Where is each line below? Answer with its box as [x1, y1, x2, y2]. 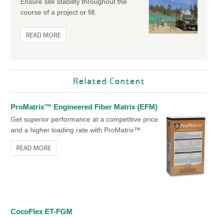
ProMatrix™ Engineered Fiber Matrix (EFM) [10, 103, 158, 111]
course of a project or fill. [20, 8, 96, 16]
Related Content [73, 75, 145, 87]
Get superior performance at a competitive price [10, 115, 158, 123]
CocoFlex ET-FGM [10, 207, 73, 216]
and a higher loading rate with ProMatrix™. [10, 126, 143, 134]
